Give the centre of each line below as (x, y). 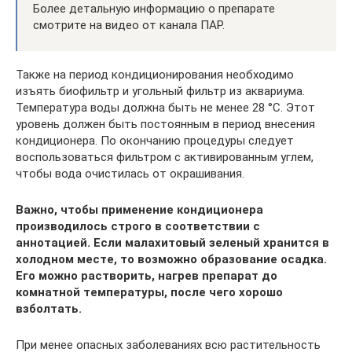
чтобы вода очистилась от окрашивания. (130, 173)
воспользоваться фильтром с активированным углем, (165, 157)
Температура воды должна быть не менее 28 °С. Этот (165, 107)
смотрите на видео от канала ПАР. (129, 25)
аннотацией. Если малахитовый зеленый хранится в (172, 242)
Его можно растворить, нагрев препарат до (147, 275)
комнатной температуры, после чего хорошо (149, 292)
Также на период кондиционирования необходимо (155, 74)
